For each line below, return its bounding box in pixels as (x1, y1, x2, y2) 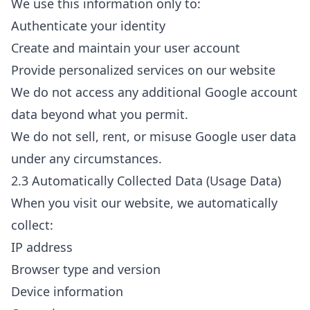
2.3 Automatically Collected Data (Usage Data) (11, 172, 281, 189)
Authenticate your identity (11, 17, 165, 34)
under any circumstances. (11, 150, 162, 167)
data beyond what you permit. (11, 106, 188, 122)
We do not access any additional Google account (11, 84, 298, 100)
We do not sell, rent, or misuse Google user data (11, 128, 296, 145)
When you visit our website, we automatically (11, 194, 277, 211)
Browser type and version (11, 261, 161, 277)
